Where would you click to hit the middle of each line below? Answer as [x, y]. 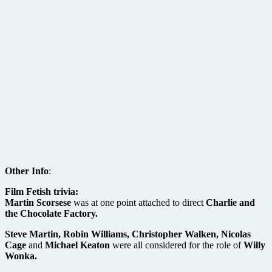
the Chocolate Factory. [51, 213]
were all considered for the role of [177, 245]
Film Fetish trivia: [42, 191]
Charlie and [230, 202]
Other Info [27, 171]
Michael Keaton [77, 245]
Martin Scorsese [38, 202]
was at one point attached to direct [138, 202]
